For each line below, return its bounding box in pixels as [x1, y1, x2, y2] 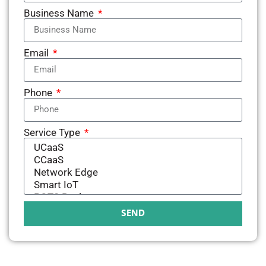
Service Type [24, 126, 83, 138]
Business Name [24, 7, 97, 19]
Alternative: [24, 227, 75, 239]
